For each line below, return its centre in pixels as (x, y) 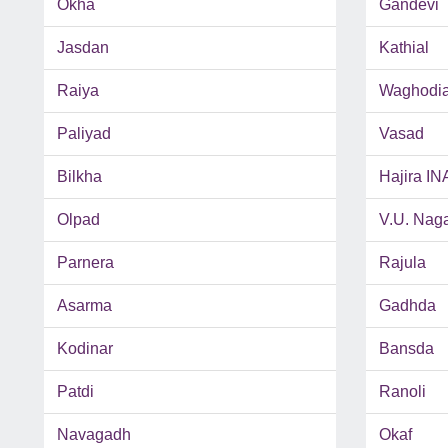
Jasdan (83, 48)
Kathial (403, 48)
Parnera (85, 263)
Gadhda (407, 306)
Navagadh (94, 435)
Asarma (84, 306)
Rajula (402, 263)
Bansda (406, 349)
